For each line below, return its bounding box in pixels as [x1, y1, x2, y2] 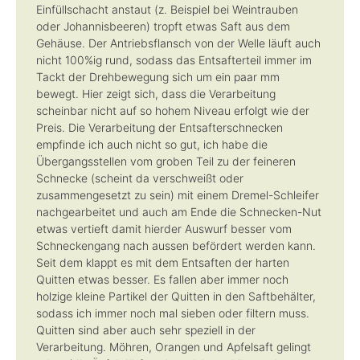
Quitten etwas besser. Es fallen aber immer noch [36, 272, 288, 287]
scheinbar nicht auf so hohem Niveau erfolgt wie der [36, 104, 309, 118]
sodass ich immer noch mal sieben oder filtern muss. [36, 306, 309, 321]
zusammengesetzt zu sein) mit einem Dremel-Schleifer [36, 188, 319, 202]
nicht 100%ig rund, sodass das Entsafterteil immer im [36, 53, 312, 67]
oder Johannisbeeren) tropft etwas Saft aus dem [36, 19, 290, 34]
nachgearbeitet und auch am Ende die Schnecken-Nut [36, 205, 321, 219]
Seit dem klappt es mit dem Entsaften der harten [36, 256, 289, 270]
